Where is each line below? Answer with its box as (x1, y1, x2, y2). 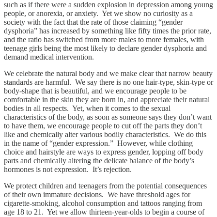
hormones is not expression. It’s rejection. (4, 165, 132, 173)
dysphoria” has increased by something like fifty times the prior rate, (4, 26, 211, 35)
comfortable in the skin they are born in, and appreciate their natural (4, 95, 210, 104)
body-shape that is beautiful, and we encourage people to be (4, 86, 186, 95)
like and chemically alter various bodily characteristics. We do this (4, 130, 206, 139)
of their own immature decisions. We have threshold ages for (4, 190, 190, 199)
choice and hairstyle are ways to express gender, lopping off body (4, 147, 203, 156)
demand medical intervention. (4, 52, 94, 61)
